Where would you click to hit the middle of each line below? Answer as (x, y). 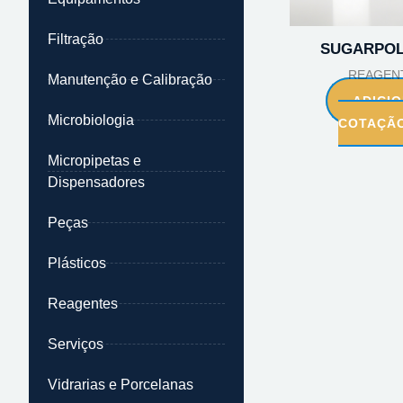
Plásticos (77, 263)
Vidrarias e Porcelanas (121, 384)
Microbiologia (91, 120)
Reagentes (83, 303)
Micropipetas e (94, 160)
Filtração (76, 39)
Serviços (76, 344)
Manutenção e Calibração (130, 79)
